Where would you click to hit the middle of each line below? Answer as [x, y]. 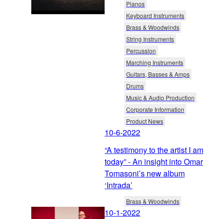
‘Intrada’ [119, 185]
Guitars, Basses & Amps [158, 74]
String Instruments [150, 39]
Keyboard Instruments [155, 15]
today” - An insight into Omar [154, 161]
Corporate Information [155, 109]
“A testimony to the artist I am [154, 150]
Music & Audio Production [160, 97]
